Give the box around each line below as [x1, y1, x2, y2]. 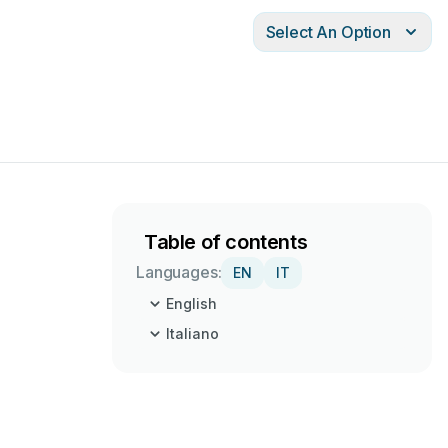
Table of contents [144, 230, 308, 254]
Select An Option [265, 22, 391, 42]
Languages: [136, 262, 222, 282]
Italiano [166, 325, 219, 342]
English [166, 295, 217, 312]
